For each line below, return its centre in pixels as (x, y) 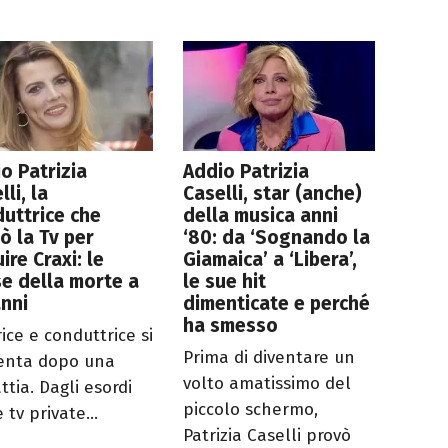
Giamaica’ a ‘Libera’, (270, 260)
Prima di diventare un (269, 358)
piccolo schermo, (251, 410)
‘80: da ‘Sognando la (277, 238)
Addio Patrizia (246, 172)
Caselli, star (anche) (273, 194)
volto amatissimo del (267, 384)
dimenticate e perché (277, 304)
